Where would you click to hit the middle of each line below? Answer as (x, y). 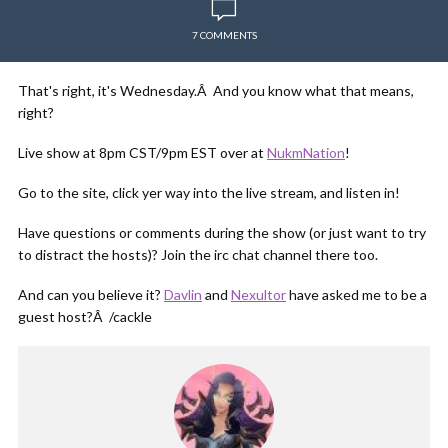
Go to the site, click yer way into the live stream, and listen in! (209, 192)
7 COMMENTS (224, 35)
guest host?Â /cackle (85, 316)
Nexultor (258, 294)
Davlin (183, 294)
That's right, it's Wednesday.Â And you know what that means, (216, 90)
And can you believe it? (91, 294)
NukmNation (306, 152)
